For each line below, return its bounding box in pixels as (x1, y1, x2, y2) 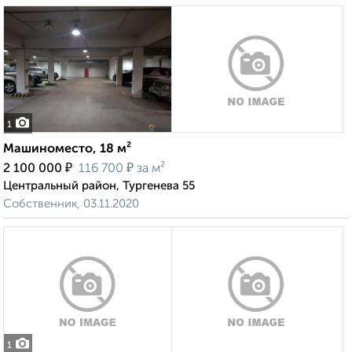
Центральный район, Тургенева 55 (3, 180, 195, 192)
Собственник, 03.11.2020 (3, 198, 139, 211)
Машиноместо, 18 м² (3, 143, 131, 156)
